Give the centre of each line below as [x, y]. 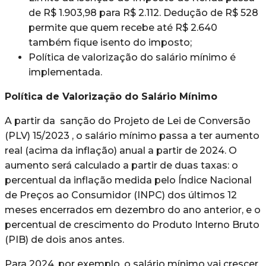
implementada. [65, 72]
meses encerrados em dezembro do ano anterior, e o [133, 210]
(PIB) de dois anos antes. [64, 239]
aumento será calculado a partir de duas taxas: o [121, 165]
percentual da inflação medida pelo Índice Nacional [128, 180]
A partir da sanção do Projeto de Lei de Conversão [128, 121]
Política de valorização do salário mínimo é [132, 57]
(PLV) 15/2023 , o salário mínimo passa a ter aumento [132, 135]
